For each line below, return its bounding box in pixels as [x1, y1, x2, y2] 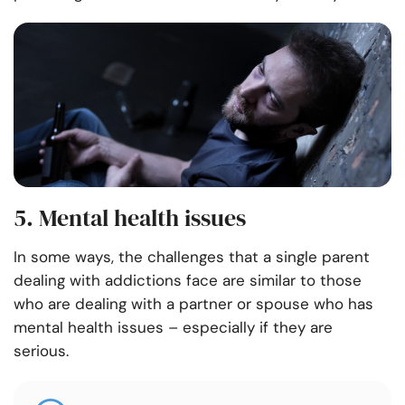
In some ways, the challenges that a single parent [14, 247, 370, 268]
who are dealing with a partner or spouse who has [14, 294, 373, 315]
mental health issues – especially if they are [14, 317, 333, 338]
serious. [14, 341, 78, 362]
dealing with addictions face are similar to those [14, 270, 362, 291]
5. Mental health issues [14, 202, 246, 235]
